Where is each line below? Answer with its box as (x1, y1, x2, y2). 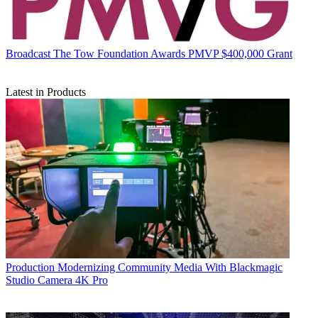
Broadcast (6, 47, 50, 60)
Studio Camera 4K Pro (6, 273, 108, 286)
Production (6, 261, 55, 273)
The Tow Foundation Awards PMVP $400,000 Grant (53, 47, 292, 60)
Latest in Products (6, 85, 86, 98)
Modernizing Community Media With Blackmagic (57, 261, 283, 273)
